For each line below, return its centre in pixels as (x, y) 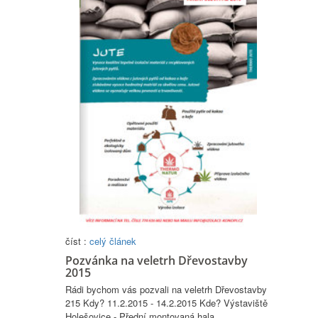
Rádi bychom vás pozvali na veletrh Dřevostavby (166, 290)
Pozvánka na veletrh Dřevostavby (157, 261)
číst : (77, 241)
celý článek (113, 241)
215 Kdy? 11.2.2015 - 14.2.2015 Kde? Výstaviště (166, 303)
